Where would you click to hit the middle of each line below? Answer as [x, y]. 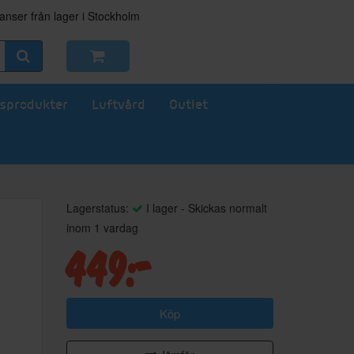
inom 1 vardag [102, 228]
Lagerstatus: [99, 208]
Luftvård [119, 104]
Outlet [188, 104]
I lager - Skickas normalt [205, 208]
